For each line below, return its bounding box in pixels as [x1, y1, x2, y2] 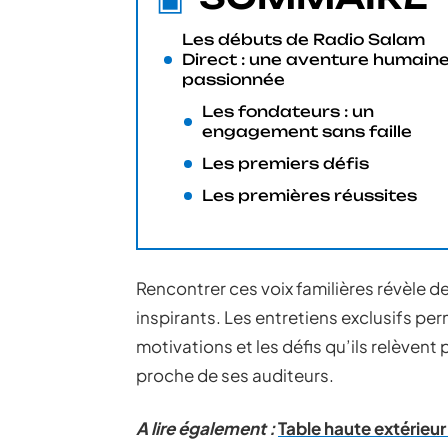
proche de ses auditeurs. [136, 364, 334, 386]
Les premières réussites [202, 186, 417, 205]
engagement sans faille [202, 122, 412, 141]
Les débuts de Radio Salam [182, 30, 425, 49]
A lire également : [136, 417, 275, 439]
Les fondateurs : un [202, 102, 374, 121]
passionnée [182, 70, 285, 89]
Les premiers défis [202, 154, 369, 173]
